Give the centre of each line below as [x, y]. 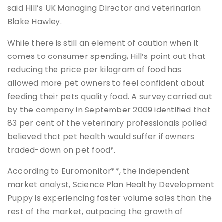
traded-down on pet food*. [62, 150]
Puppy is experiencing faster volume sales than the [110, 198]
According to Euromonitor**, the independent [99, 171]
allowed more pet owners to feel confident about [106, 83]
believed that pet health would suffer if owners [101, 137]
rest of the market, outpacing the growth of [95, 212]
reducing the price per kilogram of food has [95, 70]
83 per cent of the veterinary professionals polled [107, 123]
